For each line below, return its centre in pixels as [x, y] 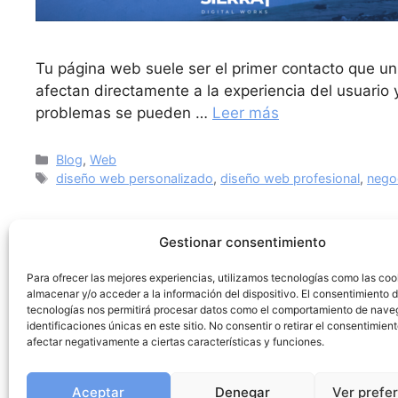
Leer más [246, 112]
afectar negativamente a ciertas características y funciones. [175, 342]
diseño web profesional [291, 178]
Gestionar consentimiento [242, 242]
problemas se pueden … [124, 112]
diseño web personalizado [135, 178]
